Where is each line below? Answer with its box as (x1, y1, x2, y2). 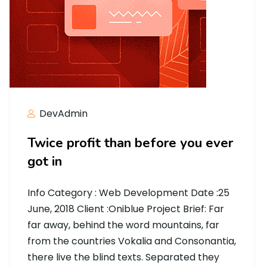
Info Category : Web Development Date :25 (27, 186, 229, 200)
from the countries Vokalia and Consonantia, (27, 234, 236, 248)
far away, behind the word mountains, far (27, 218, 219, 232)
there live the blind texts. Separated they (27, 250, 219, 264)
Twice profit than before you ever (27, 133, 233, 152)
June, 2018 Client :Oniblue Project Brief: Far (27, 202, 224, 216)
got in (27, 152, 62, 170)
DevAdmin (37, 107, 88, 120)
